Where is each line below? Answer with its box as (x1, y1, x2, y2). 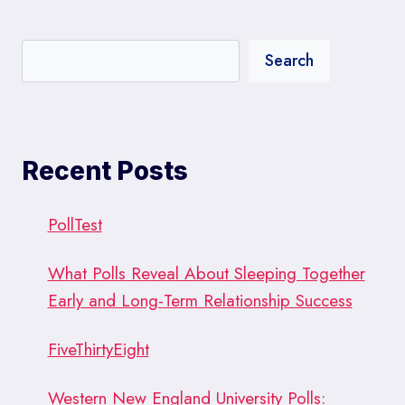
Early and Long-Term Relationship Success (47, 287, 353, 313)
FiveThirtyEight (47, 336, 149, 362)
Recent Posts (22, 155, 188, 186)
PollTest (47, 212, 102, 237)
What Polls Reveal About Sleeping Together (47, 260, 365, 286)
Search (265, 49, 314, 73)
